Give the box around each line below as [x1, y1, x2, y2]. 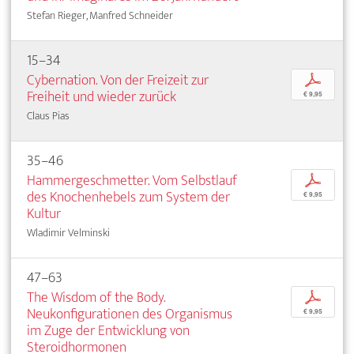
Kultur [27, 201, 61, 226]
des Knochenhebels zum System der [27, 184, 230, 209]
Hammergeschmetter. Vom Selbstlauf [27, 168, 237, 193]
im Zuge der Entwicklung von [27, 318, 190, 343]
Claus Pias [27, 106, 70, 125]
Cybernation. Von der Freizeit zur [27, 67, 209, 92]
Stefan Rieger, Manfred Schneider [27, 6, 173, 24]
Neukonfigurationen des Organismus [27, 301, 232, 326]
